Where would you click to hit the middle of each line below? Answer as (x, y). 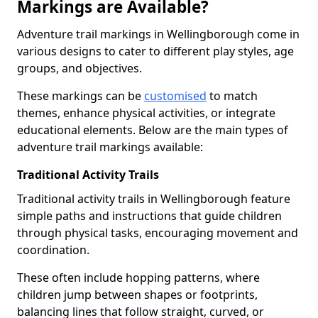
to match (232, 96)
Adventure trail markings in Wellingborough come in (158, 34)
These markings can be (81, 96)
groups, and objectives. (81, 68)
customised (175, 96)
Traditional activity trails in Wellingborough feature (154, 199)
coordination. (53, 250)
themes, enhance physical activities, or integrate (146, 113)
